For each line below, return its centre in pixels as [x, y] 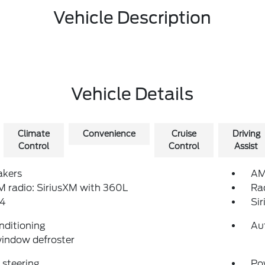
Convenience [109, 134]
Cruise [184, 134]
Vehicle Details [132, 94]
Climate [33, 134]
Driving [246, 134]
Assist [246, 146]
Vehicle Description [132, 18]
